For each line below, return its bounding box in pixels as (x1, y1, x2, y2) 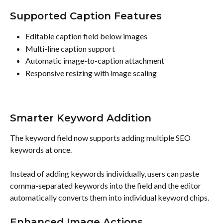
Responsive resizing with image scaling (25, 68, 157, 78)
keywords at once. (10, 144, 72, 154)
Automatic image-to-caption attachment (25, 56, 164, 66)
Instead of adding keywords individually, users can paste (10, 168, 201, 178)
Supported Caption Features (10, 10, 162, 22)
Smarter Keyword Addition (10, 111, 151, 124)
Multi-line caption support (25, 43, 115, 53)
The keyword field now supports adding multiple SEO (10, 132, 192, 142)
